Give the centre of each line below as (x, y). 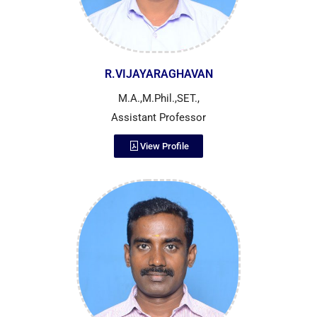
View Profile (165, 146)
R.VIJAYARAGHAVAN (158, 74)
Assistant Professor (158, 118)
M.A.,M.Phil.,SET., (158, 99)
